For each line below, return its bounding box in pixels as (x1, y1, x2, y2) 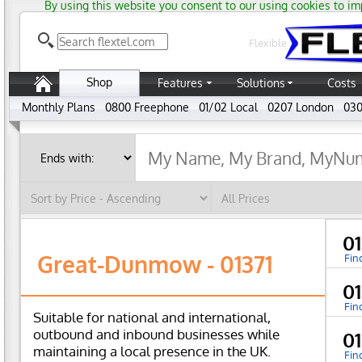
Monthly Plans (22, 100, 95, 114)
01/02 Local (199, 100, 258, 114)
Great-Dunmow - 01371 (37, 250, 272, 279)
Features (158, 76, 203, 90)
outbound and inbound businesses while (33, 326, 280, 343)
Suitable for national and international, (33, 309, 271, 326)
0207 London (267, 100, 334, 114)
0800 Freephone (105, 100, 189, 114)
